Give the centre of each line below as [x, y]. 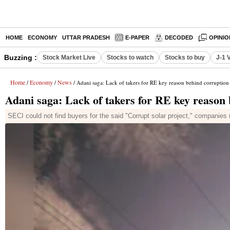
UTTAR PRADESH [86, 37]
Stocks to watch [130, 57]
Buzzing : [21, 57]
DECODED [179, 37]
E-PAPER [137, 37]
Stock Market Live [69, 57]
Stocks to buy [185, 57]
